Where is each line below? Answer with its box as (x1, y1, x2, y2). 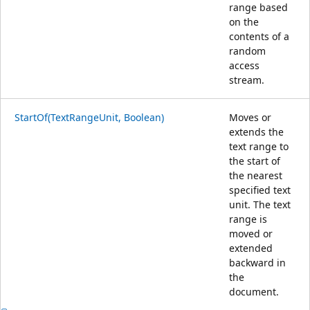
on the (229, 15, 259, 28)
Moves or (229, 110, 271, 124)
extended (229, 241, 273, 255)
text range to (229, 139, 289, 153)
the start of (229, 154, 280, 167)
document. (229, 284, 279, 298)
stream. (229, 73, 264, 86)
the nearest (229, 168, 282, 182)
